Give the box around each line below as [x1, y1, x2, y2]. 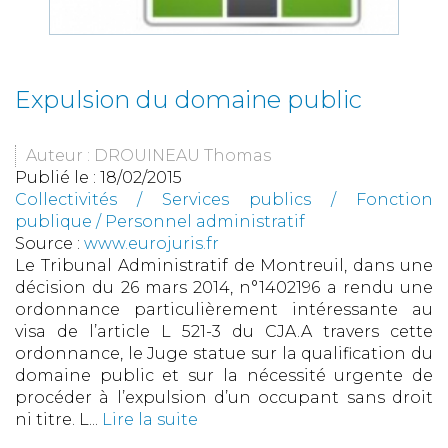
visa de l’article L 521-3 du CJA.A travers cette [15, 322, 433, 342]
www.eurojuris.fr [84, 234, 219, 254]
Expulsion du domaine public [15, 85, 362, 115]
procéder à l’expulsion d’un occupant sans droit [15, 388, 433, 408]
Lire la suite [102, 410, 198, 430]
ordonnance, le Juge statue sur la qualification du [15, 344, 433, 364]
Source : [15, 234, 84, 254]
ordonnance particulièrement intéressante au [15, 300, 433, 320]
